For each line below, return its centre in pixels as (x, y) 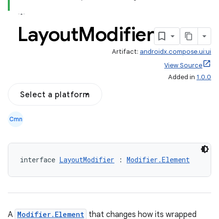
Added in (182, 77)
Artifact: (126, 52)
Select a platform (55, 95)
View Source (183, 65)
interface (40, 160)
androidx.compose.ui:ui (175, 52)
